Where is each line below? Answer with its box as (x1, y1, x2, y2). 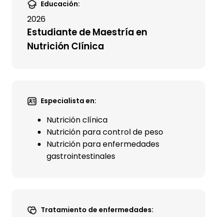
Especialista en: (41, 96, 96, 106)
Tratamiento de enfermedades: (41, 205, 154, 215)
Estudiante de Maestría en (27, 26, 147, 39)
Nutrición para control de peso (46, 126, 163, 138)
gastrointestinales (46, 151, 115, 162)
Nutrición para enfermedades (46, 139, 159, 150)
